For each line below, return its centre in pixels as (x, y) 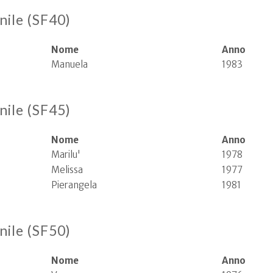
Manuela (69, 64)
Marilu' (66, 154)
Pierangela (74, 185)
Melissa (67, 170)
